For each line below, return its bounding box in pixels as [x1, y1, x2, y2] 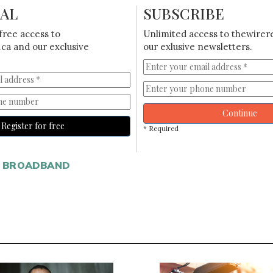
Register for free [1, 119, 65, 132]
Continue [222, 107, 258, 119]
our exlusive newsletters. [143, 40, 252, 52]
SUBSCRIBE [143, 3, 224, 23]
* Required [143, 124, 179, 133]
